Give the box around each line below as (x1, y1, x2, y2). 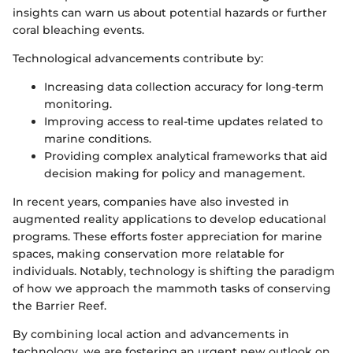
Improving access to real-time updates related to (44, 113, 323, 128)
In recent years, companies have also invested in (13, 194, 289, 209)
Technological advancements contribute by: (13, 50, 263, 65)
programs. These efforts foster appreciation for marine (13, 229, 322, 243)
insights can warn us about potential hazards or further (13, 5, 327, 20)
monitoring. (44, 96, 112, 111)
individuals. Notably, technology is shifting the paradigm (13, 263, 335, 278)
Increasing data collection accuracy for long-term (44, 79, 324, 94)
